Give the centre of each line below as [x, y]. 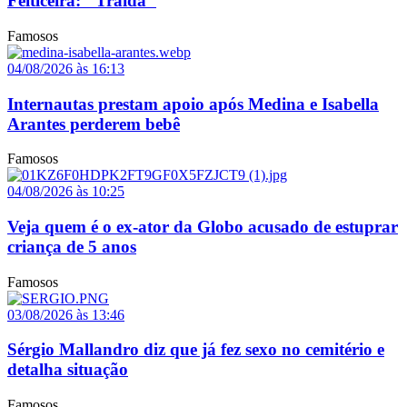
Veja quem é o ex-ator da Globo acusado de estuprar [203, 226]
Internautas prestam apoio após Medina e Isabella [193, 104]
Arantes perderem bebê [94, 124]
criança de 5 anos [72, 246]
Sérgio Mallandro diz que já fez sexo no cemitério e [196, 350]
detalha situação [68, 370]
